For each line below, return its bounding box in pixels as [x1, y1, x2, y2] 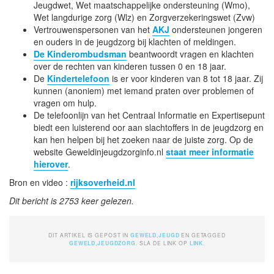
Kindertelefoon [47, 72, 109, 84]
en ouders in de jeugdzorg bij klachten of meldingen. [34, 35, 236, 48]
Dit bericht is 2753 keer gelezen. [9, 194, 134, 207]
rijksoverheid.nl [70, 176, 135, 188]
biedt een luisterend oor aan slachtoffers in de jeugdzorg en [34, 120, 264, 133]
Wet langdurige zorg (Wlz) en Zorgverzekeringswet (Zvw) [34, 10, 255, 23]
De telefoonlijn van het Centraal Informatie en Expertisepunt [34, 108, 265, 121]
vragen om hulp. [34, 96, 97, 109]
